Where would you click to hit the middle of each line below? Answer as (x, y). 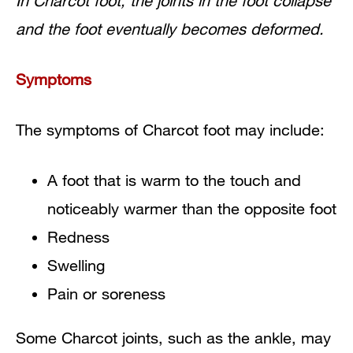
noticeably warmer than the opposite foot (192, 208)
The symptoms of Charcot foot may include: (170, 129)
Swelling (76, 265)
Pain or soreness (106, 293)
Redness (78, 236)
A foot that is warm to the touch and (174, 180)
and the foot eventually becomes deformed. (170, 28)
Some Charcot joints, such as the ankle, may (173, 337)
